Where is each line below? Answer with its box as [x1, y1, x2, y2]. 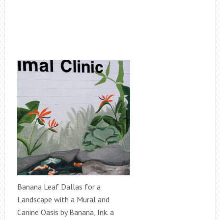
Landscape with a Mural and [17, 194, 110, 204]
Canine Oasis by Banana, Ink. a [17, 207, 114, 217]
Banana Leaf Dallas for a [17, 182, 101, 192]
